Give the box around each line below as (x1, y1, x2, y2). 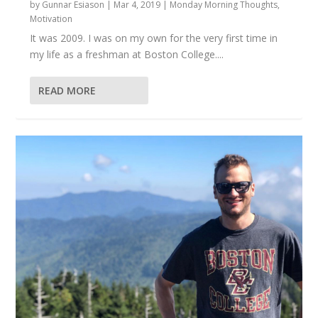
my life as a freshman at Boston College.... (30, 48, 224, 62)
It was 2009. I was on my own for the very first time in (30, 31, 278, 45)
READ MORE (38, 84, 97, 98)
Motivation (30, 13, 73, 26)
